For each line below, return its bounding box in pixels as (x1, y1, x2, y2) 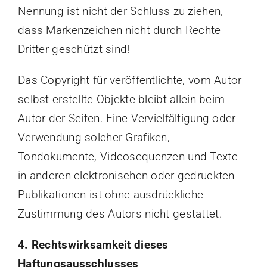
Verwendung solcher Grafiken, (17, 131, 170, 145)
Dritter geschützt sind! (17, 42, 130, 57)
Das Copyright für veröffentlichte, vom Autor (17, 73, 242, 88)
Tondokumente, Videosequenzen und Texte (17, 150, 238, 164)
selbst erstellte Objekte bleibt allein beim (17, 92, 225, 107)
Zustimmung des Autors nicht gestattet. (17, 207, 222, 221)
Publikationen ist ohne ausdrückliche (17, 188, 204, 202)
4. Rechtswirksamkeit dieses (17, 238, 169, 252)
